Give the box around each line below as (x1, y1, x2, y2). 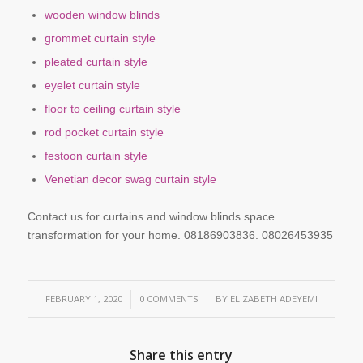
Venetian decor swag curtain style (44, 172, 216, 186)
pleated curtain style (44, 54, 147, 68)
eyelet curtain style (44, 78, 140, 92)
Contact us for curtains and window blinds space (27, 209, 275, 223)
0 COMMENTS (139, 292, 199, 305)
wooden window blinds (44, 7, 160, 21)
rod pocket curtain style (44, 125, 164, 139)
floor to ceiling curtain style (44, 101, 181, 115)
